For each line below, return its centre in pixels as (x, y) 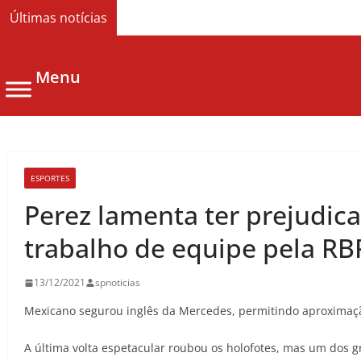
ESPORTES (50, 178)
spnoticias (118, 283)
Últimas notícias (58, 18)
